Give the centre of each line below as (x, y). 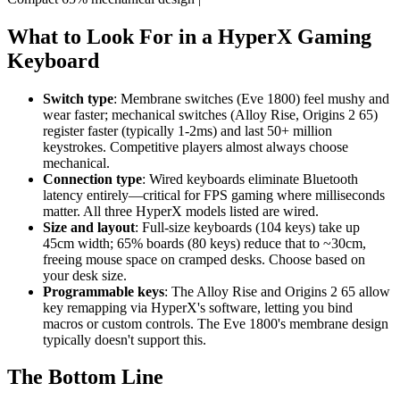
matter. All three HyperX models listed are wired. (181, 211)
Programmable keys (104, 291)
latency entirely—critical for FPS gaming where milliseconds (214, 195)
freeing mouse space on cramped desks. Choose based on (204, 259)
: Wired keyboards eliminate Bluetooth (250, 179)
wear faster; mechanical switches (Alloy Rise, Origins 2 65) (210, 114)
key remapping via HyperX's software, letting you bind (198, 307)
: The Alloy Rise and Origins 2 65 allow (277, 291)
